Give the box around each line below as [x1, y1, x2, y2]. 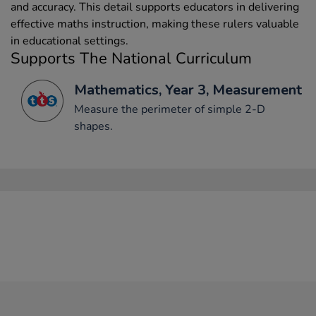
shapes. [74, 118, 113, 134]
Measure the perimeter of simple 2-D [74, 101, 265, 117]
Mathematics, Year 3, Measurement [74, 80, 302, 99]
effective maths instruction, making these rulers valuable [11, 16, 299, 32]
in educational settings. [11, 32, 128, 49]
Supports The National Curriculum [11, 47, 252, 69]
